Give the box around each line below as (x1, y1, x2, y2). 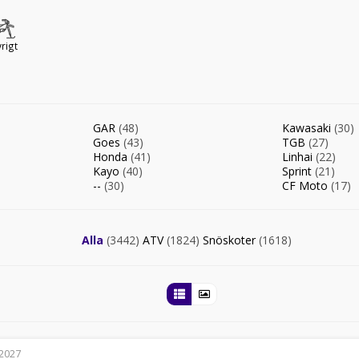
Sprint (282, 163, 315, 179)
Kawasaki (282, 120, 334, 135)
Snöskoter (203, 232, 259, 248)
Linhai (282, 149, 316, 164)
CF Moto (282, 178, 331, 193)
